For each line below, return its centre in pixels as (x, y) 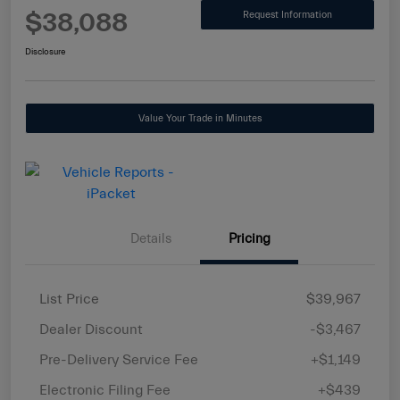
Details (151, 239)
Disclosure (45, 52)
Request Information (287, 14)
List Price (69, 300)
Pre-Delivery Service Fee (119, 360)
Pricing (249, 239)
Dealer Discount (91, 330)
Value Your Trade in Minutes (200, 119)
